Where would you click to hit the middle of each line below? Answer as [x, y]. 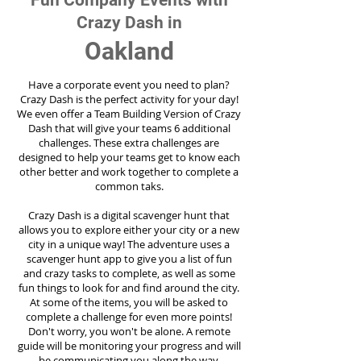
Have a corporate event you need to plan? [129, 85]
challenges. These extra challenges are [129, 143]
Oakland [129, 51]
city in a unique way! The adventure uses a [129, 244]
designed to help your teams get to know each [129, 157]
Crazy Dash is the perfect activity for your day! [129, 99]
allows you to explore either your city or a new [129, 230]
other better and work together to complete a [129, 172]
